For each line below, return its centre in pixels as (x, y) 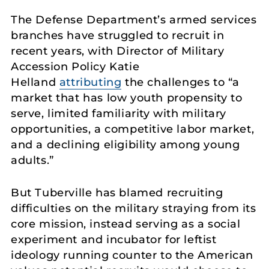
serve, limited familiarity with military (119, 113)
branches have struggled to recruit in (118, 35)
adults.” (32, 160)
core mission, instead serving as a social (126, 224)
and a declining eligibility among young (125, 144)
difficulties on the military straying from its (134, 209)
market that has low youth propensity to (127, 98)
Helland (35, 82)
